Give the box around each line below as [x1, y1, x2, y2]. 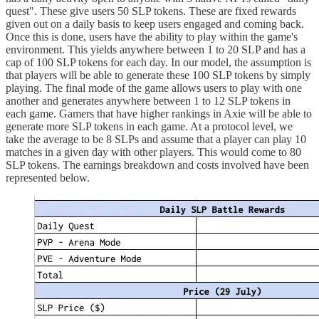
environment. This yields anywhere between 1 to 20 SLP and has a [6, 43, 305, 56]
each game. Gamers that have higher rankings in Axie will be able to [6, 108, 312, 120]
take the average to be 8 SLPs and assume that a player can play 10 [6, 133, 306, 146]
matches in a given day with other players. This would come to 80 [6, 146, 301, 159]
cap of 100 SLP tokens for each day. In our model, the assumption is [6, 56, 311, 69]
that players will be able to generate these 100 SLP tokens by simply [6, 69, 310, 82]
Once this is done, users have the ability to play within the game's [6, 31, 298, 43]
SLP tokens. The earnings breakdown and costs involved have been [6, 159, 309, 172]
